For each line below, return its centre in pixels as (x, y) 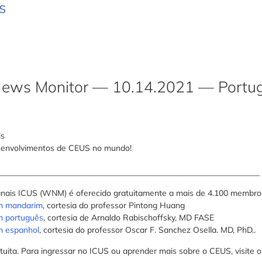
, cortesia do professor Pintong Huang (113, 206)
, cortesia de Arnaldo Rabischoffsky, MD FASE (128, 218)
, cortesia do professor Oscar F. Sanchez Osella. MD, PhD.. (149, 230)
